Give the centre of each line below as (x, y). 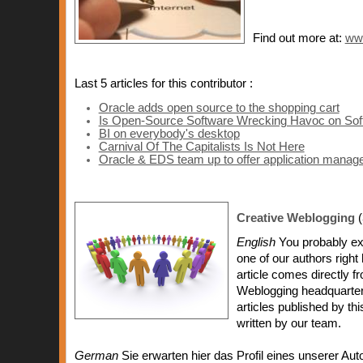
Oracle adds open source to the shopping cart (219, 108)
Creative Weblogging (295, 218)
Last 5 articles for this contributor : (163, 83)
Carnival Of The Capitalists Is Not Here (201, 147)
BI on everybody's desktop (169, 134)
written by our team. (288, 323)
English (256, 242)
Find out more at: (299, 38)
